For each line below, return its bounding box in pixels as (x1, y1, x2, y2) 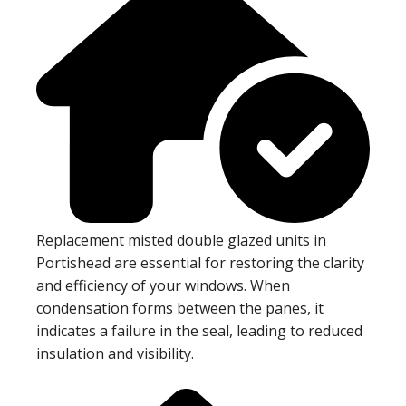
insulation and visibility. (36, 343, 194, 364)
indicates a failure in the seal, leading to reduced (36, 321, 362, 342)
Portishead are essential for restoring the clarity (36, 253, 364, 274)
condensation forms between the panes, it (36, 298, 324, 319)
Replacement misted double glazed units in (36, 230, 326, 251)
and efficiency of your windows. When (36, 275, 290, 296)
